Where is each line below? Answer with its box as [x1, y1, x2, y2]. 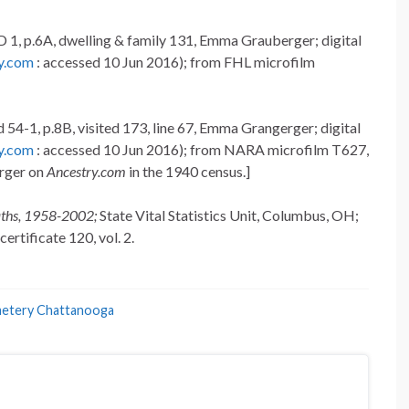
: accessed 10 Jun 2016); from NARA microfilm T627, [34, 141, 369, 159]
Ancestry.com [47, 163, 126, 181]
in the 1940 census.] [126, 163, 250, 181]
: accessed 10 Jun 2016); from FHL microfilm [34, 53, 315, 71]
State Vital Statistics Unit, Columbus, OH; [100, 206, 359, 225]
